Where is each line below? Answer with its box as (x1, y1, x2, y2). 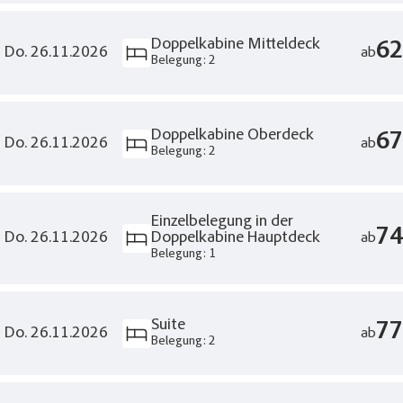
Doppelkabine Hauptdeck (150, 230, 320, 247)
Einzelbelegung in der (150, 214, 293, 231)
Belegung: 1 (150, 248, 216, 262)
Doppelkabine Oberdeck (150, 127, 314, 144)
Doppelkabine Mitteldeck (150, 36, 320, 53)
